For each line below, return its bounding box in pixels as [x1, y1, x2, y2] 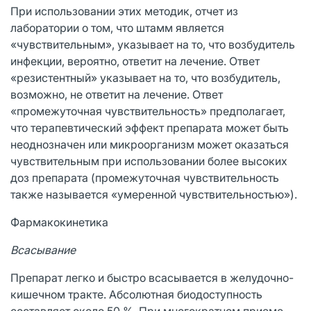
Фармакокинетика [10, 215, 108, 229]
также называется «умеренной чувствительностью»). [10, 187, 297, 201]
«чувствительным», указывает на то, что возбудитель [10, 37, 295, 51]
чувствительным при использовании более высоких [10, 153, 287, 168]
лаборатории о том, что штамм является [10, 20, 224, 35]
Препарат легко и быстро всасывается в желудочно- [10, 270, 294, 285]
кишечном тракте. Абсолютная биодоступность [10, 287, 262, 301]
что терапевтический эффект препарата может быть [10, 120, 289, 135]
